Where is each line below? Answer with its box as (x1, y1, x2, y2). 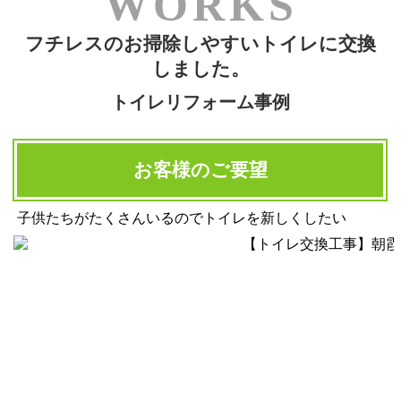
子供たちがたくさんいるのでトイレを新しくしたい (16, 209, 346, 226)
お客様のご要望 (132, 159, 268, 181)
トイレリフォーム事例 (111, 91, 290, 112)
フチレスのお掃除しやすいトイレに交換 (25, 32, 376, 55)
